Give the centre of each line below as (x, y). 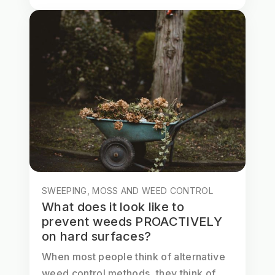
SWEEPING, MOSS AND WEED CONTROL (127, 191)
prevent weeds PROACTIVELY (132, 222)
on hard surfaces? (97, 237)
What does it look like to (113, 207)
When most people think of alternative (134, 257)
